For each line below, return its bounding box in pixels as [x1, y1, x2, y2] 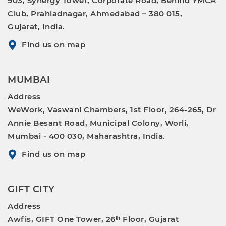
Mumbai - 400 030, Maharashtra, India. [8, 131, 165, 141]
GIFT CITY [8, 183, 55, 195]
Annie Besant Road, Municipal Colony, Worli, [8, 118, 189, 128]
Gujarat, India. [8, 21, 65, 31]
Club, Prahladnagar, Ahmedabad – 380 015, [8, 8, 182, 18]
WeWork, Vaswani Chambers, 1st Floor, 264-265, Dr [8, 104, 216, 115]
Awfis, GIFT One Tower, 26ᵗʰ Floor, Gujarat [8, 214, 179, 224]
